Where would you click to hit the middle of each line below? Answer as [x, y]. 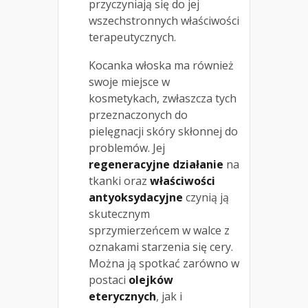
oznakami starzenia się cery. [161, 246]
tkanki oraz [119, 180]
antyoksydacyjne [136, 197]
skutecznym [119, 213]
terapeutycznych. [132, 37]
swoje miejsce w [129, 81]
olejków [151, 279]
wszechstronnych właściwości [164, 20]
